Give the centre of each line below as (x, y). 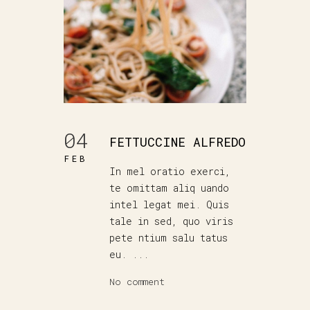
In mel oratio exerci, (170, 172)
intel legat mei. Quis (169, 205)
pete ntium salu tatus (168, 238)
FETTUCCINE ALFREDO (177, 142)
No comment (137, 282)
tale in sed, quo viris (171, 221)
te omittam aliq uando (169, 188)
